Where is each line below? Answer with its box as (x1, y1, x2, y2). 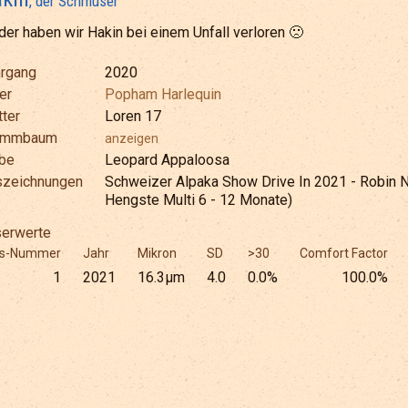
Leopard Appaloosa (105, 151, 229, 168)
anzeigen (105, 131, 158, 146)
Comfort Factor (300, 246, 388, 260)
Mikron (138, 246, 177, 260)
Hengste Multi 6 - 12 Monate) (105, 191, 292, 209)
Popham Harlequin (105, 86, 221, 103)
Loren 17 (105, 107, 161, 125)
